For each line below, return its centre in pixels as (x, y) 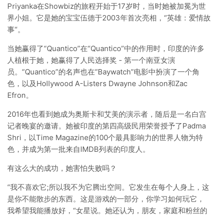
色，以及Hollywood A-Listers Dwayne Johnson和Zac (97, 83)
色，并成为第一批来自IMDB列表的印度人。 (79, 149)
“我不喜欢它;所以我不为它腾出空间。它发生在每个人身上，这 (108, 187)
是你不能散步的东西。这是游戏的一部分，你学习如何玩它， (106, 199)
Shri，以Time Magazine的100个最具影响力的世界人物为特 (105, 137)
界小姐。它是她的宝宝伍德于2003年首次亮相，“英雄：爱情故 (109, 18)
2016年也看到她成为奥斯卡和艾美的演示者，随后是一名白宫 (107, 114)
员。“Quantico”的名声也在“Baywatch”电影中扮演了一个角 (103, 72)
